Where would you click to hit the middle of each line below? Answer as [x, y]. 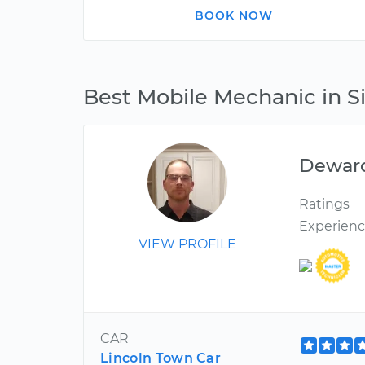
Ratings [325, 204]
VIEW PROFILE [188, 244]
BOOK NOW [234, 15]
